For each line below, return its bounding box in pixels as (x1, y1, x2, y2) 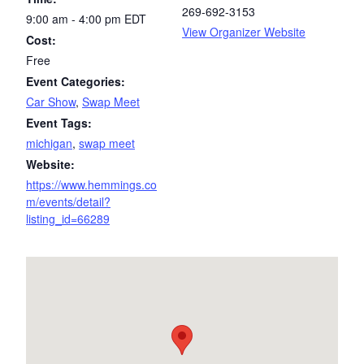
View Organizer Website (182, 24, 305, 40)
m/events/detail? (26, 193, 110, 210)
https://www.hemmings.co (26, 176, 157, 193)
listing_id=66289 (26, 210, 110, 227)
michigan (26, 135, 72, 151)
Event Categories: (26, 73, 125, 89)
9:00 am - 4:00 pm (26, 11, 124, 27)
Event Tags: (26, 115, 92, 131)
